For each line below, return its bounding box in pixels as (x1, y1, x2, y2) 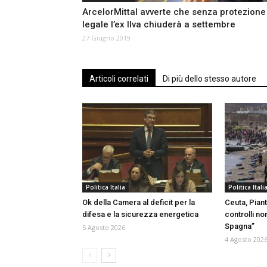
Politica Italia (86, 183, 125, 192)
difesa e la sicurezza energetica (82, 210, 198, 219)
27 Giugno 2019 (82, 33, 131, 43)
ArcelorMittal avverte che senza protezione (82, 7, 266, 18)
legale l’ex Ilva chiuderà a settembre (82, 19, 235, 30)
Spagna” (225, 222, 254, 231)
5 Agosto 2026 (82, 223, 125, 232)
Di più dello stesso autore (163, 74, 256, 84)
